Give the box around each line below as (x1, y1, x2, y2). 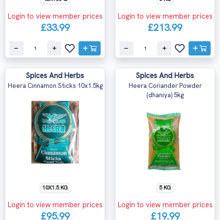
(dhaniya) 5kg (146, 91, 184, 99)
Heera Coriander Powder (128, 82, 202, 90)
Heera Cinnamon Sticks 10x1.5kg (7, 82, 103, 90)
